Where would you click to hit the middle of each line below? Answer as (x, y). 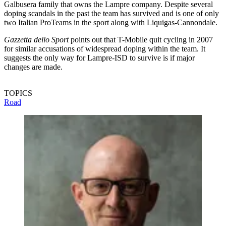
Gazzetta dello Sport (36, 40)
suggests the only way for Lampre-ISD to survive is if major (99, 58)
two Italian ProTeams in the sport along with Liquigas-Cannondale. (111, 23)
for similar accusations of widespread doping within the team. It (105, 49)
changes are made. (33, 67)
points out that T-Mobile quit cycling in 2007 (141, 40)
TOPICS (18, 93)
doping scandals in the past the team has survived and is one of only (111, 14)
